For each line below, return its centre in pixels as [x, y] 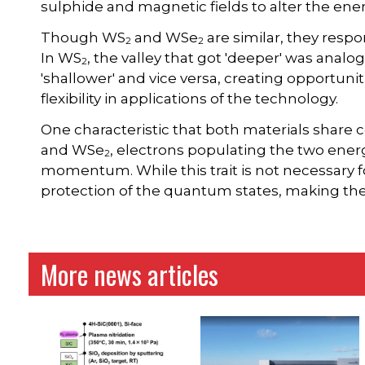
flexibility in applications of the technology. [190, 98]
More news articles [130, 274]
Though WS [84, 37]
